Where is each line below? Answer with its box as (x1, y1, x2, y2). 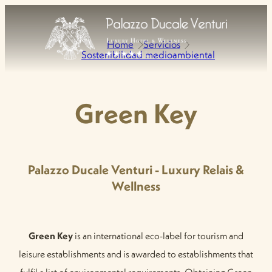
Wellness (112, 177, 160, 194)
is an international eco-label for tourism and (73, 229, 243, 242)
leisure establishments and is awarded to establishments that (19, 248, 253, 260)
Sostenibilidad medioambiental (81, 48, 215, 61)
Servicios (143, 38, 180, 51)
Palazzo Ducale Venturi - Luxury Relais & (28, 161, 244, 178)
